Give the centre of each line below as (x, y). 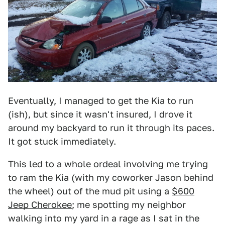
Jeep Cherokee (40, 204)
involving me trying (164, 164)
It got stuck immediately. (62, 141)
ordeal (107, 164)
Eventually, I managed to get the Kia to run (101, 100)
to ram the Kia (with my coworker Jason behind (111, 177)
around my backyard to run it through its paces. (111, 128)
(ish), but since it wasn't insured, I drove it (100, 114)
